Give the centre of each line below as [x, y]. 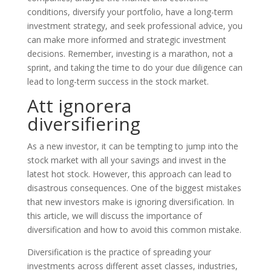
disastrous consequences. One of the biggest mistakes [134, 188]
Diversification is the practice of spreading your [119, 252]
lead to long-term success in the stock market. [118, 81]
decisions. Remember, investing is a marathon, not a [130, 54]
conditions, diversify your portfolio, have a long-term [130, 12]
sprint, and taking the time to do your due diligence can [135, 67]
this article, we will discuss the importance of [114, 216]
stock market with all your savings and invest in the [126, 160]
